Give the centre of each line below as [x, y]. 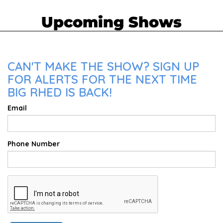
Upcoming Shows [111, 22]
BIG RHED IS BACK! [60, 92]
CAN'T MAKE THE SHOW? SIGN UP [103, 66]
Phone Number [34, 144]
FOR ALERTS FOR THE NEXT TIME [102, 79]
